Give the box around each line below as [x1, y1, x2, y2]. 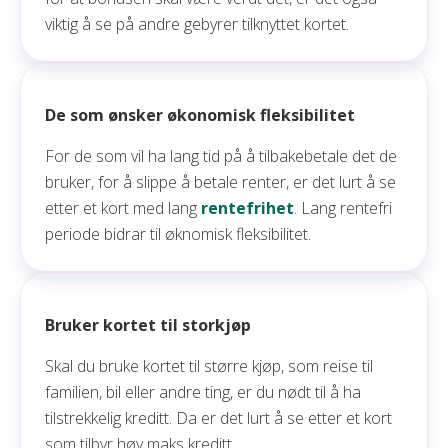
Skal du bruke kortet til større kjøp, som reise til [45, 355, 373, 377]
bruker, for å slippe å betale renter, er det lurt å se [45, 171, 396, 193]
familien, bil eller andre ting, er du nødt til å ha [45, 381, 361, 403]
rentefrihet [201, 197, 294, 219]
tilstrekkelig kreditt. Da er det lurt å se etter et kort [45, 407, 392, 429]
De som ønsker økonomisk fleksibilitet [45, 104, 355, 126]
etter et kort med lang [45, 197, 201, 219]
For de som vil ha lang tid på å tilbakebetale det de [45, 145, 397, 167]
